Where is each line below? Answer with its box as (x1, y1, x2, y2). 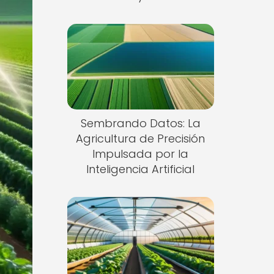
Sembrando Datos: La (80, 115, 201, 131)
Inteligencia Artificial (86, 161, 195, 177)
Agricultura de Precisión (76, 130, 206, 146)
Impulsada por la (92, 146, 189, 161)
